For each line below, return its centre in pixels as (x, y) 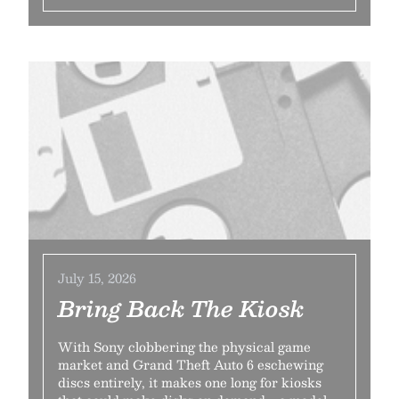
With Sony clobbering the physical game (184, 346)
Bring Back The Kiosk (181, 308)
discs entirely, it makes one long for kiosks (190, 382)
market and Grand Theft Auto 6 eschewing (191, 364)
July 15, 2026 (97, 278)
